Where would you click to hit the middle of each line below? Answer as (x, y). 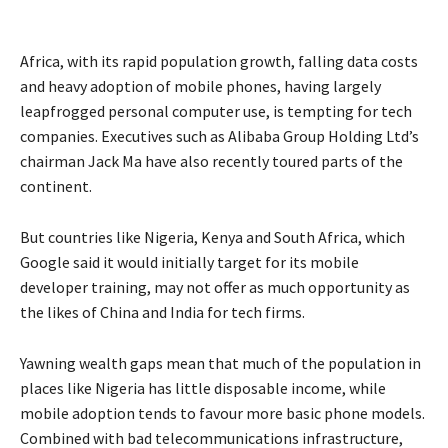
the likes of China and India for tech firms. (162, 312)
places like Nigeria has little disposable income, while (203, 388)
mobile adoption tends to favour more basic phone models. (222, 413)
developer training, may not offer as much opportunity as (215, 287)
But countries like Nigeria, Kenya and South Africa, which (212, 237)
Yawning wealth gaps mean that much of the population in (220, 363)
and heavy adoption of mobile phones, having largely (200, 86)
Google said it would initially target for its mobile (189, 262)
